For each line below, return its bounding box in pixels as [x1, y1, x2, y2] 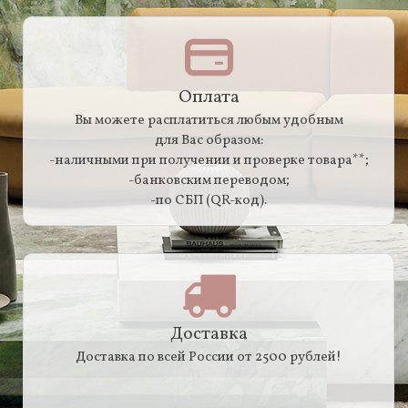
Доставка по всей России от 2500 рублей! [76, 347, 342, 367]
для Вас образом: [154, 130, 263, 150]
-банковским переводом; [127, 170, 290, 190]
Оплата [178, 84, 240, 110]
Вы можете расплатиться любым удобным [74, 110, 343, 130]
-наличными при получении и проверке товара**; [48, 150, 369, 170]
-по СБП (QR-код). [150, 190, 267, 210]
